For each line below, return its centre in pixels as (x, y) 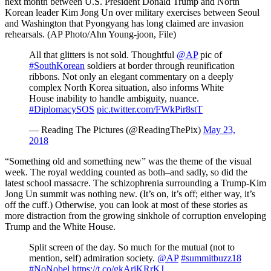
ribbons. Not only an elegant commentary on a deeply (131, 76)
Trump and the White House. (60, 226)
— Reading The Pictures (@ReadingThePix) (116, 129)
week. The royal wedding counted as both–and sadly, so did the (126, 172)
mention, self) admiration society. (93, 258)
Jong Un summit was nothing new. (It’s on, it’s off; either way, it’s (130, 194)
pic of (210, 54)
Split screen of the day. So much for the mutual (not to (132, 247)
